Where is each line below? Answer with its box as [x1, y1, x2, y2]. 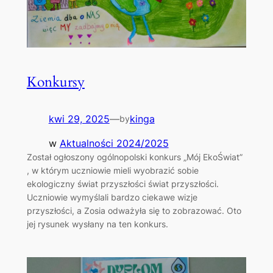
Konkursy [26, 73, 85, 92]
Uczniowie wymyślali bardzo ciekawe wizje [26, 192, 197, 203]
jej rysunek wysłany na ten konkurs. [26, 219, 168, 230]
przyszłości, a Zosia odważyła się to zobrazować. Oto [26, 205, 241, 216]
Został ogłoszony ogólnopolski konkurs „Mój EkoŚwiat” [26, 152, 243, 163]
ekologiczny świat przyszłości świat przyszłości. [26, 179, 219, 190]
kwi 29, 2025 [48, 113, 110, 126]
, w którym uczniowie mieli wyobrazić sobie [26, 165, 199, 176]
